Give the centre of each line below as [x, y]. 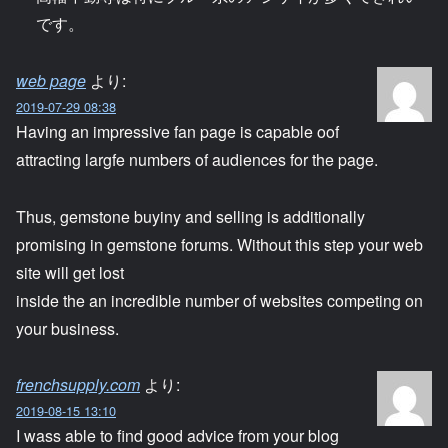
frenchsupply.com [78, 385]
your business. [67, 328]
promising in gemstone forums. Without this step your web [219, 244]
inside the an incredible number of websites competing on [219, 300]
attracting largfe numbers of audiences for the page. [197, 159]
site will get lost [70, 272]
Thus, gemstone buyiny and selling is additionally [190, 216]
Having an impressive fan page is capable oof [177, 131]
